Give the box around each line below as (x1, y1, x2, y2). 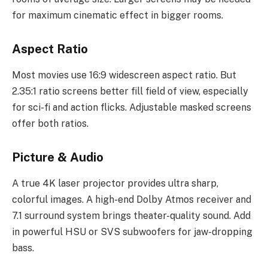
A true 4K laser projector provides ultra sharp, (12, 178, 218, 190)
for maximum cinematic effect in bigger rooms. (12, 10, 223, 22)
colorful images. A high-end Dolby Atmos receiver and (12, 194, 251, 206)
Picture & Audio (12, 150, 103, 165)
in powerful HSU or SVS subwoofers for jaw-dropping (12, 226, 252, 238)
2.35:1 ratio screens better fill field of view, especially (12, 86, 248, 98)
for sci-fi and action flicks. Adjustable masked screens (12, 102, 251, 114)
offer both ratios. (12, 118, 89, 130)
